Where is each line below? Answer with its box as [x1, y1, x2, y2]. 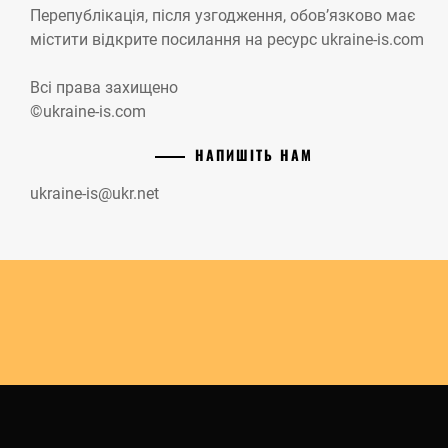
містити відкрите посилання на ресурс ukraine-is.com [30, 29, 424, 49]
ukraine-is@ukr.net [30, 183, 159, 203]
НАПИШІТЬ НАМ [194, 143, 313, 165]
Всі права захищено [30, 77, 178, 97]
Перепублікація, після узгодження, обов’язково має [30, 5, 416, 25]
